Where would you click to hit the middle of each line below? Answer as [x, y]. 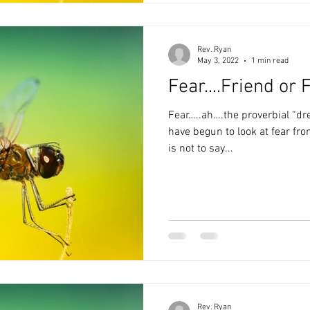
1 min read [270, 61]
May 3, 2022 [218, 61]
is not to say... [201, 148]
